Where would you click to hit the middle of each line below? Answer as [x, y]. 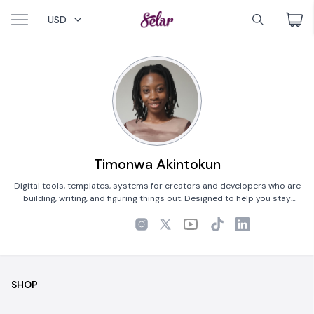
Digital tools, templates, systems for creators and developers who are [157, 186]
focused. [157, 211]
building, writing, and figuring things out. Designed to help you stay [157, 198]
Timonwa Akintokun [157, 164]
